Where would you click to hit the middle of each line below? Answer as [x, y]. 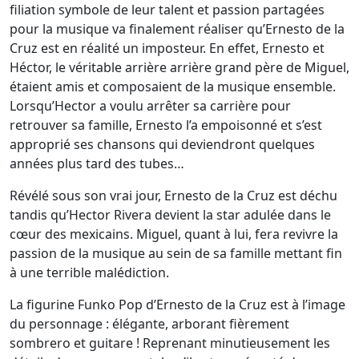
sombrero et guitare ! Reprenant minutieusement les [170, 343]
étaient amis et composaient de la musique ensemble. [173, 87]
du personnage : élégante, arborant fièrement [149, 324]
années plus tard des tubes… [97, 163]
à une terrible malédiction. [89, 272]
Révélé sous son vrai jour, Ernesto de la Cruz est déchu [173, 196]
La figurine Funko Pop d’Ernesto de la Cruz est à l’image [177, 305]
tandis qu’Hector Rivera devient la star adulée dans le [170, 215]
